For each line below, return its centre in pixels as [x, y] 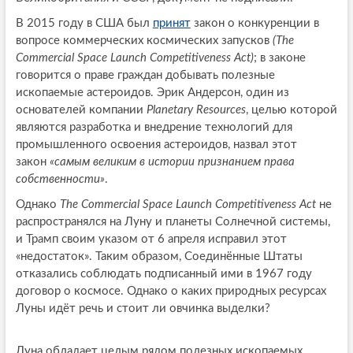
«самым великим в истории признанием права [172, 162]
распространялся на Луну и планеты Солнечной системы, [173, 222]
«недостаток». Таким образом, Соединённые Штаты [159, 257]
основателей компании [81, 110]
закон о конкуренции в [255, 24]
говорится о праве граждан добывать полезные [145, 76]
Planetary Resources [196, 110]
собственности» [60, 180]
